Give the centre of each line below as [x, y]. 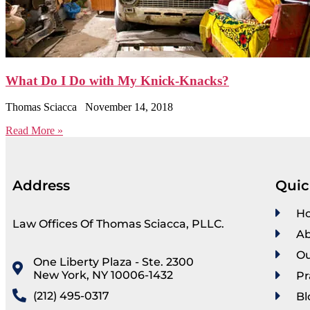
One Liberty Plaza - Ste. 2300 [113, 262]
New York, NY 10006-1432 [103, 275]
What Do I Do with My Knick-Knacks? [117, 80]
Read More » [34, 131]
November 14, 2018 [129, 107]
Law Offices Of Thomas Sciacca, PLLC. [118, 224]
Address [41, 186]
